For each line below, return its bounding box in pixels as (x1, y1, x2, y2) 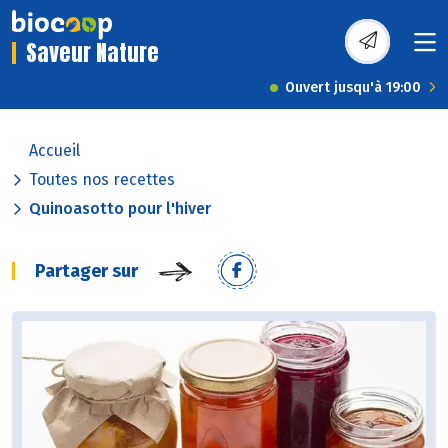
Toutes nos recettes (29, 170, 175, 190)
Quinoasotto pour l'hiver (29, 199, 211, 219)
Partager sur (35, 260, 138, 283)
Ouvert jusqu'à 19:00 (285, 79, 421, 97)
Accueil (29, 141, 80, 161)
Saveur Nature (26, 36, 159, 70)
